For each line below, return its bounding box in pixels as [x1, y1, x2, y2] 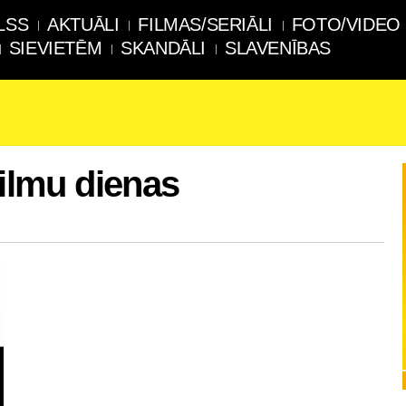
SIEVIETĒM [8, 38, 102, 58]
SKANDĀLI [121, 38, 207, 58]
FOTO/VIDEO [291, 14, 401, 34]
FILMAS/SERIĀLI [138, 14, 273, 34]
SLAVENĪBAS [225, 38, 332, 58]
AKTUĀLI [47, 14, 120, 34]
